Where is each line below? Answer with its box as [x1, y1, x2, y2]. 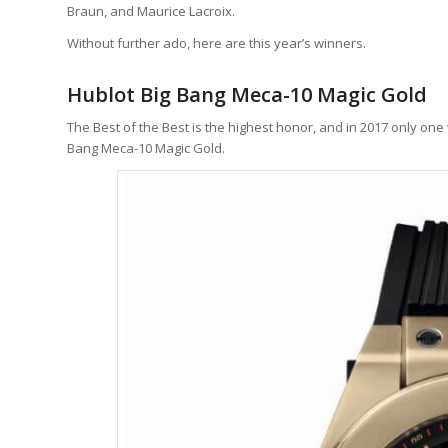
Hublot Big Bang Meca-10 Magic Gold [67, 81, 427, 109]
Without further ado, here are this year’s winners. [67, 34, 366, 53]
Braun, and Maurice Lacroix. [67, 2, 235, 21]
